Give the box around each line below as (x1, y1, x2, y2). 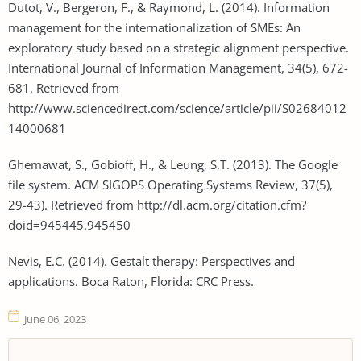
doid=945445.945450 (8, 216, 131, 233)
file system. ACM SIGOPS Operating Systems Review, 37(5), (8, 176, 333, 193)
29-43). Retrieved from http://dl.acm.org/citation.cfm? (8, 196, 306, 213)
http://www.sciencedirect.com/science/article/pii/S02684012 (8, 99, 346, 116)
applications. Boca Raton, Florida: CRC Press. (8, 272, 254, 289)
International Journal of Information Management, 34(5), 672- (8, 59, 348, 76)
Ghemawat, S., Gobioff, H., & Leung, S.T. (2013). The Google (8, 156, 338, 172)
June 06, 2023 (24, 311, 86, 326)
